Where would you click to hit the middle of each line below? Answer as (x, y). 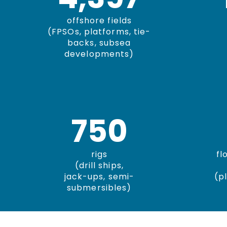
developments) (99, 54)
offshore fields (99, 21)
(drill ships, (99, 165)
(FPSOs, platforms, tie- (99, 32)
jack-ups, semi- (99, 177)
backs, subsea (99, 43)
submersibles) (99, 188)
